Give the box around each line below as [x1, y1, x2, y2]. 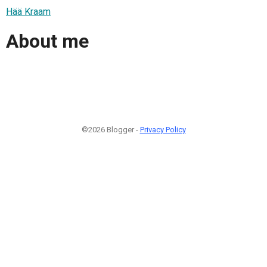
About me [6, 30, 89, 53]
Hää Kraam [6, 5, 51, 17]
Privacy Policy [139, 125, 186, 134]
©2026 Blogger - [81, 125, 140, 134]
